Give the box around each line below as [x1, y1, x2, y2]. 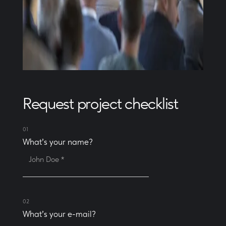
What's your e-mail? [22, 210, 96, 219]
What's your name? [22, 138, 93, 147]
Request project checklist [22, 97, 178, 113]
